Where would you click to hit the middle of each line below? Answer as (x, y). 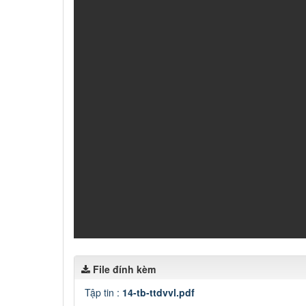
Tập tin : (103, 292)
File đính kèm (124, 269)
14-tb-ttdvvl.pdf (158, 292)
